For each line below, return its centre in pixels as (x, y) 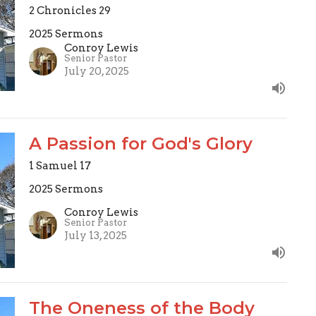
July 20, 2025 (96, 72)
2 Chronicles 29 (69, 11)
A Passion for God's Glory (140, 144)
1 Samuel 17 (60, 166)
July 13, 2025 (95, 235)
